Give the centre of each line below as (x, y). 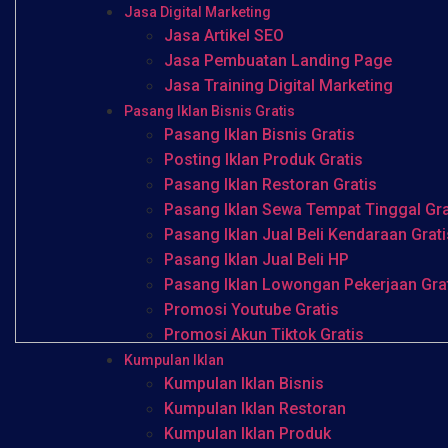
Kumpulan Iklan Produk (247, 433)
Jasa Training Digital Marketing (278, 85)
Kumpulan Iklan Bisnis (243, 383)
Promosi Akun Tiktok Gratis (263, 334)
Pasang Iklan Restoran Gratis (270, 184)
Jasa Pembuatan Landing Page (277, 60)
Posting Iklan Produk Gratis (263, 159)
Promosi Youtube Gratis (251, 309)
